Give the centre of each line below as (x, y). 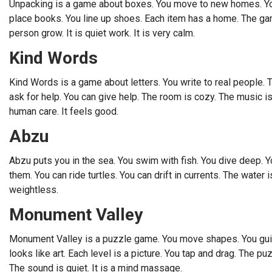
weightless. (34, 190)
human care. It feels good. (64, 111)
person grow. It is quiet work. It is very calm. (102, 33)
